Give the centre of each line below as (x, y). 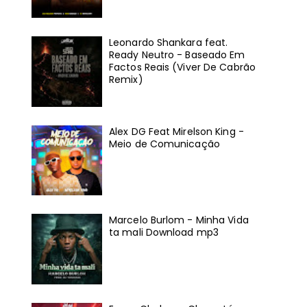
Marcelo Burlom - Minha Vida (179, 220)
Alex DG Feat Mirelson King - (176, 131)
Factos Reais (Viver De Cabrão (182, 67)
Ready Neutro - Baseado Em (177, 54)
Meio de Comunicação (164, 144)
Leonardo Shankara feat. (169, 42)
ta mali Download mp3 (164, 233)
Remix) (126, 79)
